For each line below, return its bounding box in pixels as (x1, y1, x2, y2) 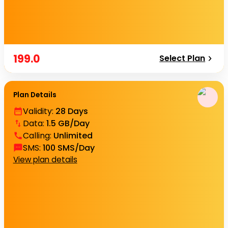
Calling (22, 129, 50, 141)
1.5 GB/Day (46, 117, 90, 129)
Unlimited (53, 129, 93, 141)
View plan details (13, 154, 77, 165)
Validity (22, 105, 52, 117)
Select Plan (159, 52, 206, 64)
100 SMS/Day (42, 141, 95, 154)
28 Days (55, 105, 88, 117)
